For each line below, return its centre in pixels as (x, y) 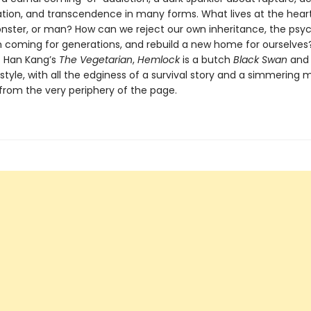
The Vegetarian (95, 60)
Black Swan (260, 60)
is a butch (208, 60)
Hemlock (160, 60)
